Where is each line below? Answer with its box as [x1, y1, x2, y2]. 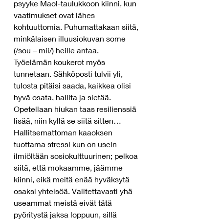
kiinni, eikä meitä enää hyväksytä [14, 175, 131, 184]
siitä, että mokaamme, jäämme [14, 163, 125, 172]
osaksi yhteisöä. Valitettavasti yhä [14, 186, 134, 196]
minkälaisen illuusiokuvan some [14, 34, 128, 43]
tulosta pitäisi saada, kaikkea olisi [14, 81, 133, 90]
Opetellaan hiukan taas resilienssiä [14, 104, 138, 113]
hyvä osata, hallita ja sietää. [14, 92, 113, 102]
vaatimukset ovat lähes [14, 10, 97, 20]
